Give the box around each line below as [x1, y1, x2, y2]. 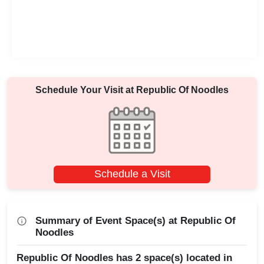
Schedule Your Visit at [35, 84, 136, 95]
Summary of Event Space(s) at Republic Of [35, 214, 236, 226]
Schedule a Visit [94, 168, 170, 180]
